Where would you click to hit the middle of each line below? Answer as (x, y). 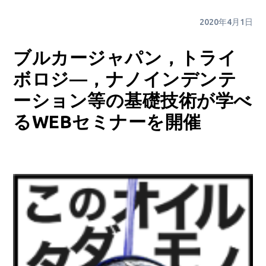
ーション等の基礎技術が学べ (133, 101)
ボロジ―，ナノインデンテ (125, 79)
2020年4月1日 (226, 22)
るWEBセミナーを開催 (107, 122)
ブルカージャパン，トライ (125, 58)
